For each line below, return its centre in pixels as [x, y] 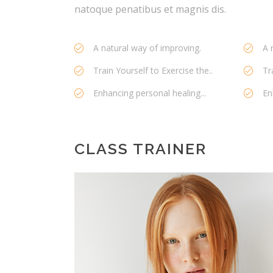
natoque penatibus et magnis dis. [150, 9]
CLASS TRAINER [140, 149]
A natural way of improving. [147, 48]
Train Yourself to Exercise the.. [153, 71]
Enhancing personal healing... [150, 93]
